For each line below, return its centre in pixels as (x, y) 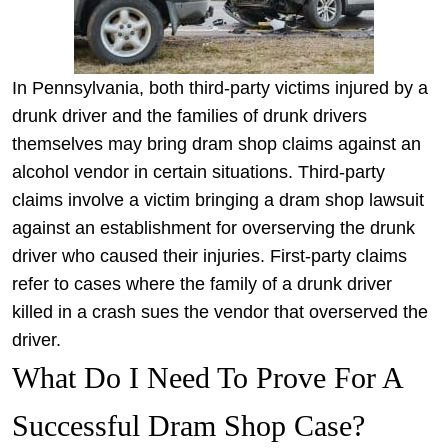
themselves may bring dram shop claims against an (216, 144)
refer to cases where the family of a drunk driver (202, 284)
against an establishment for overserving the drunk (213, 228)
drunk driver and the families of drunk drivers (189, 116)
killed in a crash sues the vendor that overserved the (220, 312)
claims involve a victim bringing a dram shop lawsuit (218, 200)
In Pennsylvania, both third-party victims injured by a (220, 88)
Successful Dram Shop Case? (188, 425)
